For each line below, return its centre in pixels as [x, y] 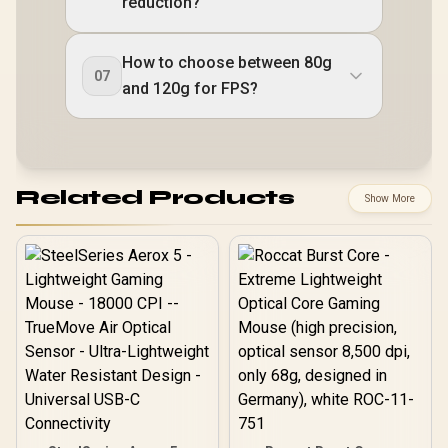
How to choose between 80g [227, 62]
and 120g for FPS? [190, 88]
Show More [390, 198]
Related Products [155, 198]
